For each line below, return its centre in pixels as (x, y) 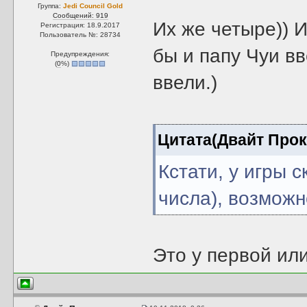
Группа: (51, 6)
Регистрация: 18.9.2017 (81, 25)
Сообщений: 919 (80, 15)
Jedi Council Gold (93, 6)
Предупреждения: (81, 54)
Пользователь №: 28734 (81, 35)
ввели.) (185, 83)
